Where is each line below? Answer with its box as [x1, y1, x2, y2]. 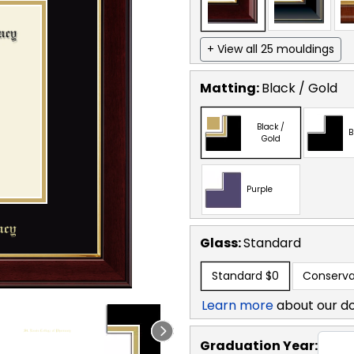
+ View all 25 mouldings [207, 40, 334, 57]
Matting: [200, 78, 262, 97]
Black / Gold [262, 78, 337, 97]
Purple [247, 183, 273, 196]
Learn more [201, 296, 273, 314]
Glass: [200, 233, 243, 252]
